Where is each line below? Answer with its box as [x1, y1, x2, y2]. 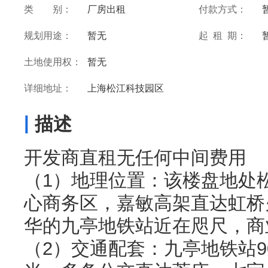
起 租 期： [199, 31, 256, 41]
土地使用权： [24, 57, 81, 67]
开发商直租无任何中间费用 [24, 147, 246, 168]
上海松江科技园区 [87, 83, 164, 93]
